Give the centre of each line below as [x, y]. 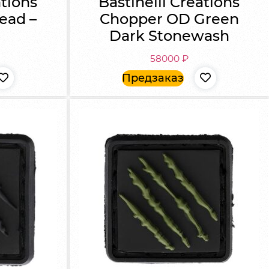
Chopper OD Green [169, 19]
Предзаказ [153, 78]
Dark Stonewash [169, 36]
